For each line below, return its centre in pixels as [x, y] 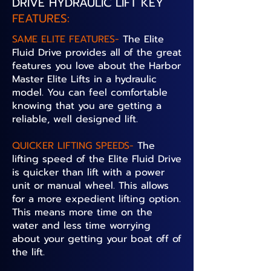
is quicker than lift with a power [88, 172]
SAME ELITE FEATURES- [67, 39]
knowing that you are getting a [87, 106]
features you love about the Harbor [96, 66]
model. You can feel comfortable [90, 93]
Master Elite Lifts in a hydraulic [84, 79]
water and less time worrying [81, 226]
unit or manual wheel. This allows [90, 186]
